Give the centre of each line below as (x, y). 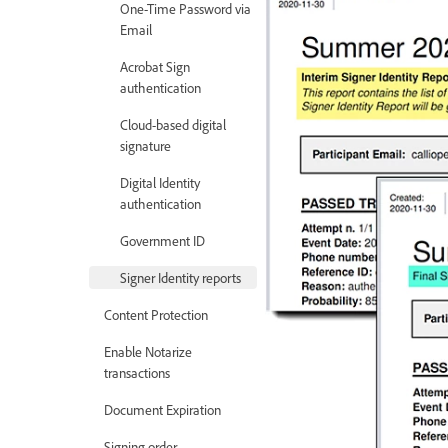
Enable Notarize (148, 351)
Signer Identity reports (180, 277)
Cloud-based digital (173, 124)
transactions (137, 372)
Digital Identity (160, 182)
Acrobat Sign (155, 66)
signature (145, 145)
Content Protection (156, 314)
